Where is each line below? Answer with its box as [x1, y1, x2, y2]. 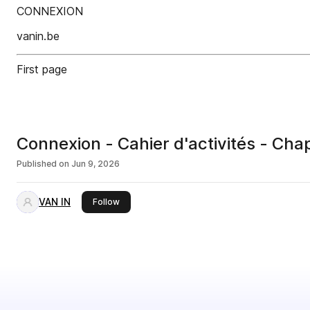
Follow [93, 197, 120, 207]
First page [17, 62, 67, 76]
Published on [17, 158, 69, 169]
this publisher [119, 196, 174, 206]
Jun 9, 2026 [71, 158, 120, 169]
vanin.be [17, 29, 60, 43]
